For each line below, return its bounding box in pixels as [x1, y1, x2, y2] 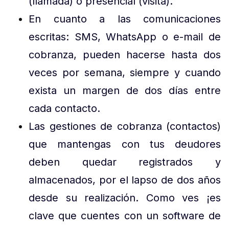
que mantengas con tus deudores [29, 138, 221, 150]
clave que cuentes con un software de [29, 210, 221, 222]
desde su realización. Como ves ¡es [29, 192, 221, 204]
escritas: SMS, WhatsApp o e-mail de [29, 31, 221, 43]
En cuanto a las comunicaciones [29, 13, 221, 25]
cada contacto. [29, 102, 100, 114]
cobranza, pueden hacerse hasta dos [29, 49, 221, 61]
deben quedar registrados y [29, 156, 221, 168]
